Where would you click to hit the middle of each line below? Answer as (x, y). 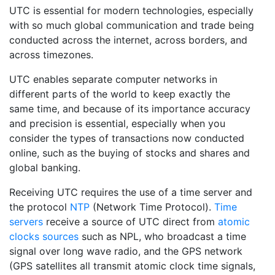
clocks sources (44, 236)
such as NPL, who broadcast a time (162, 236)
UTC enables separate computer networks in (113, 79)
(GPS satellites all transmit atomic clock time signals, (132, 265)
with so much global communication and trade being (132, 25)
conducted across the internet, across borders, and (128, 40)
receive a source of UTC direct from (130, 221)
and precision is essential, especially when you (117, 123)
